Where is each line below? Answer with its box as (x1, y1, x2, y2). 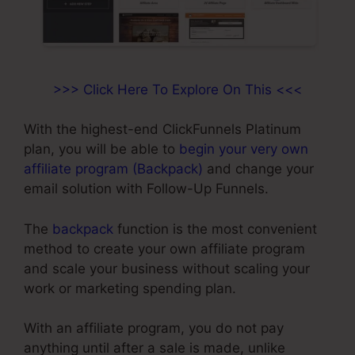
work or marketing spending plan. (24, 280, 236, 296)
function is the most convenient (113, 220, 317, 237)
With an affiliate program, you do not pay (24, 320, 284, 337)
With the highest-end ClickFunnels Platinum (24, 121, 301, 138)
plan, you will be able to (24, 141, 179, 158)
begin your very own (179, 141, 308, 158)
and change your (203, 161, 314, 177)
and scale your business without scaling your (24, 260, 310, 277)
